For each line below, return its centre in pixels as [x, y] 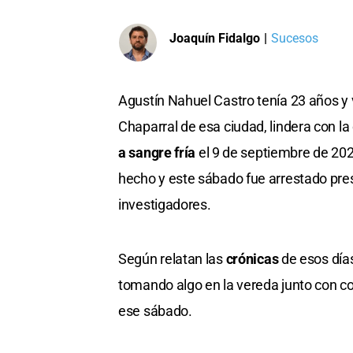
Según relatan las [172, 259]
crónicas [253, 259]
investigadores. [165, 205]
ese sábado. [155, 311]
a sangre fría [157, 153]
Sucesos [294, 38]
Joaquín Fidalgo [215, 38]
